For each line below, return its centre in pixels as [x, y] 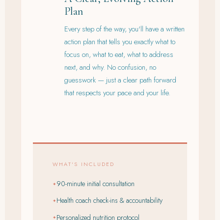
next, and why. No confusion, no [110, 68]
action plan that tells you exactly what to [120, 42]
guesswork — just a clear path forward [120, 80]
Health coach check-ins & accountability [110, 201]
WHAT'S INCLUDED [84, 164]
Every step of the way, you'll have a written [124, 29]
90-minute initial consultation [96, 184]
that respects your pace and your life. [117, 93]
